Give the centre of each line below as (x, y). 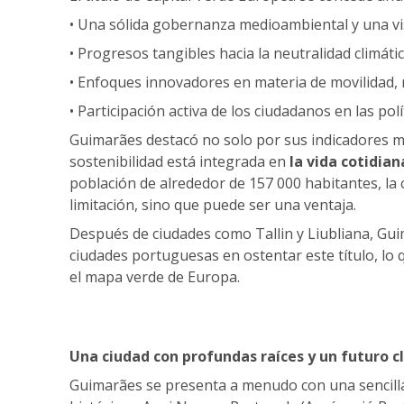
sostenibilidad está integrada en (179, 161)
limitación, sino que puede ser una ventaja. (213, 204)
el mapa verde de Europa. (155, 276)
